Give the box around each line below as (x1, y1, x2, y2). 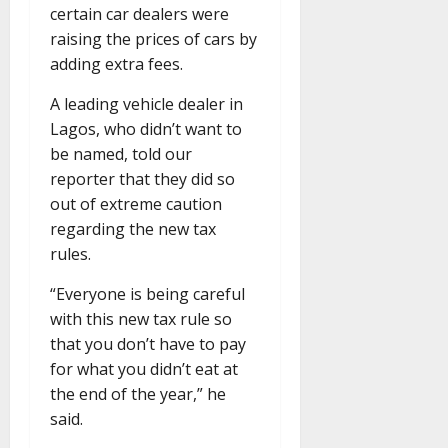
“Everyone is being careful (50, 283, 245, 306)
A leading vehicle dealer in (50, 93, 243, 116)
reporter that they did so (50, 168, 235, 191)
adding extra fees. (50, 53, 183, 76)
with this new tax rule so (50, 308, 232, 331)
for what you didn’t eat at (50, 358, 238, 381)
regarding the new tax (50, 218, 216, 241)
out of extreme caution (50, 193, 222, 216)
